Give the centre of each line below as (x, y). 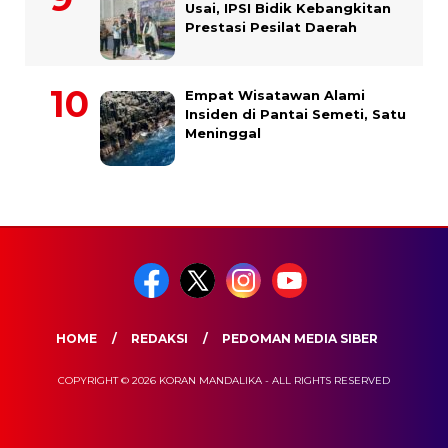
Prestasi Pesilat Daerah (271, 26)
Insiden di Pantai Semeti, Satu (295, 113)
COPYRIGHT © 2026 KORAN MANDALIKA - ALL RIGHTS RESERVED (224, 380)
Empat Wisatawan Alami (275, 94)
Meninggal (223, 132)
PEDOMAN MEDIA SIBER (299, 338)
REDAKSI (159, 338)
